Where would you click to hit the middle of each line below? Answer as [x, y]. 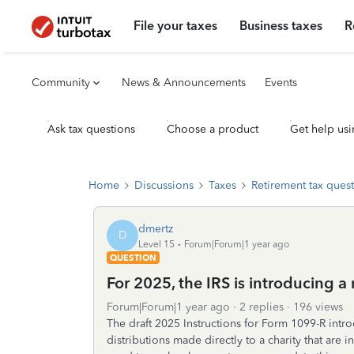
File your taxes [176, 26]
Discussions [164, 185]
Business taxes [281, 26]
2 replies [262, 307]
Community [61, 83]
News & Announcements [184, 83]
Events [281, 83]
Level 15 [156, 244]
